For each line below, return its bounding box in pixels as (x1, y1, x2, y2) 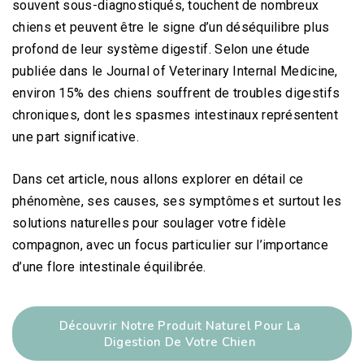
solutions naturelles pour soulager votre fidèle (12, 215, 287, 232)
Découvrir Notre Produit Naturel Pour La (58, 318, 301, 335)
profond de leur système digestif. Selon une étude (12, 41, 310, 58)
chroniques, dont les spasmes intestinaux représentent (12, 107, 338, 123)
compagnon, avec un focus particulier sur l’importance (12, 237, 328, 253)
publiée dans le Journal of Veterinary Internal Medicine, (12, 63, 338, 80)
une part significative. (12, 129, 139, 145)
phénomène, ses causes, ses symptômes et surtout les (12, 193, 342, 210)
